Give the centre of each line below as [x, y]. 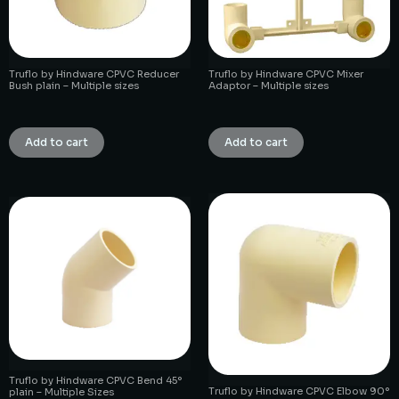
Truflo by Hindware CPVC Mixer [286, 73]
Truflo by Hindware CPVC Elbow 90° [299, 391]
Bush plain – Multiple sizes [74, 85]
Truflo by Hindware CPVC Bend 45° [95, 380]
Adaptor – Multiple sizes [269, 85]
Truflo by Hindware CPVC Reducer [94, 73]
